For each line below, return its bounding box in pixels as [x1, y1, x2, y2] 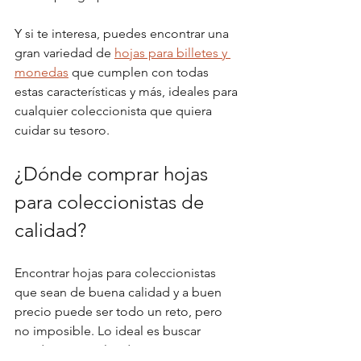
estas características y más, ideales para [15, 83, 241, 99]
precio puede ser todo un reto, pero [15, 303, 226, 319]
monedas [15, 64, 68, 80]
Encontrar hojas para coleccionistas [15, 264, 219, 280]
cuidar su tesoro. [15, 122, 110, 138]
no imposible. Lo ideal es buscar [15, 322, 204, 338]
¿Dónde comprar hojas [15, 161, 213, 185]
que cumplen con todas [68, 64, 212, 80]
